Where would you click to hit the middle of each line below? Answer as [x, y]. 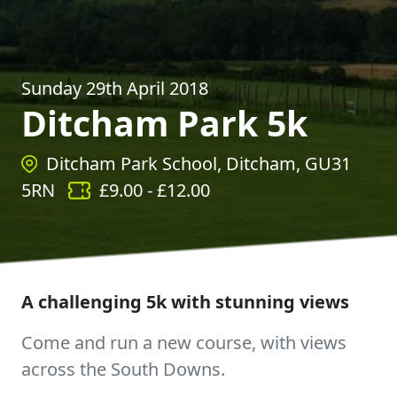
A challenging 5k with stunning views [185, 302]
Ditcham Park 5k [164, 123]
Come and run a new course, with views [184, 343]
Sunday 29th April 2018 [115, 88]
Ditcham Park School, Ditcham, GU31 [198, 163]
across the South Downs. [123, 369]
